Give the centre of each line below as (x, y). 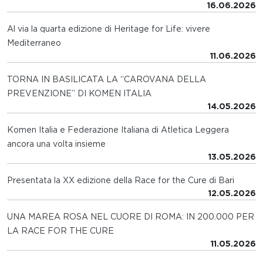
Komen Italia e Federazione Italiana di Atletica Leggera (118, 129)
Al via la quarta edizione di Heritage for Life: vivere (109, 28)
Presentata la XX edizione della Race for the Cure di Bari (121, 180)
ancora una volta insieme (56, 144)
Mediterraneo (34, 43)
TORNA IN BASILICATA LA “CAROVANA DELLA (107, 79)
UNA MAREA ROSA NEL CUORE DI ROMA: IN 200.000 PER (131, 216)
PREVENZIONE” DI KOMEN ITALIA (79, 93)
